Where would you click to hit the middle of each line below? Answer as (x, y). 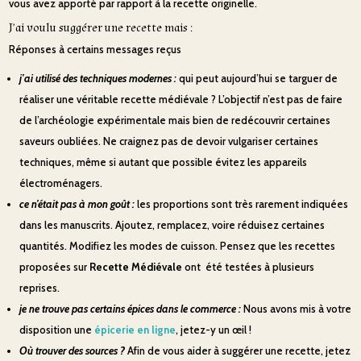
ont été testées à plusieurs (249, 267)
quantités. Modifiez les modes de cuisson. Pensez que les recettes (178, 246)
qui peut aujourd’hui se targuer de (257, 78)
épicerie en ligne (135, 330)
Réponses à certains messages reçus (95, 49)
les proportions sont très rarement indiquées (242, 204)
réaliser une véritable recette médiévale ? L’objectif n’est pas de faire (181, 99)
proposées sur (55, 267)
